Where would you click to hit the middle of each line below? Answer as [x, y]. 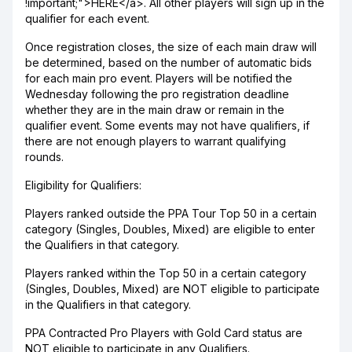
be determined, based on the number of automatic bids [169, 62]
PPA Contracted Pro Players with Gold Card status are [164, 333]
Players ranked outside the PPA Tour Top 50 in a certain [171, 213]
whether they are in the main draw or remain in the [155, 110]
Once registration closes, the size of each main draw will [171, 47]
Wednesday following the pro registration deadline [157, 94]
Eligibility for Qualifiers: [83, 185]
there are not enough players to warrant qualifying [156, 141]
